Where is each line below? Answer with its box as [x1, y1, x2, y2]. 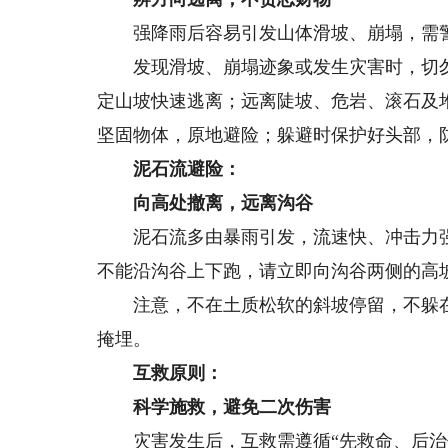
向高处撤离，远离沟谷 [133, 193, 314, 213]
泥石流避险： [133, 159, 242, 179]
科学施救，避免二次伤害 [133, 397, 332, 417]
